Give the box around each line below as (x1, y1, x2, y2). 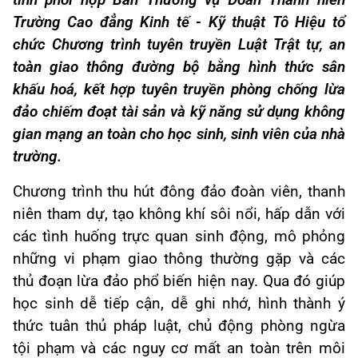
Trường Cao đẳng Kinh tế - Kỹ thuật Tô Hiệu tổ (13, 14, 345, 31)
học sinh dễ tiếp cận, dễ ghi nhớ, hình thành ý (13, 295, 345, 312)
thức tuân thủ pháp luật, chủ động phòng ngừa (13, 317, 345, 335)
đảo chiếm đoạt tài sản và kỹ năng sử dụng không (13, 103, 345, 121)
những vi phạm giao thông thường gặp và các (13, 250, 345, 268)
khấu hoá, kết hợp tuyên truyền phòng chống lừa (13, 81, 345, 98)
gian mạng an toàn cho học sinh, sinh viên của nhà (13, 125, 345, 143)
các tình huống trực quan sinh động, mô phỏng (13, 228, 345, 245)
